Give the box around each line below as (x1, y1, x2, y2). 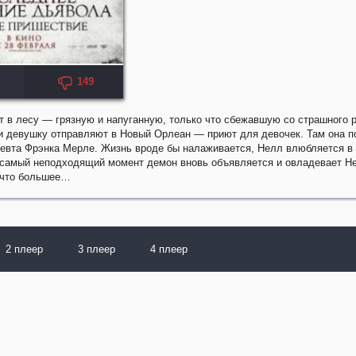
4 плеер (150, 243, 188, 255)
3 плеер (78, 243, 115, 255)
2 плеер (6, 243, 43, 255)
